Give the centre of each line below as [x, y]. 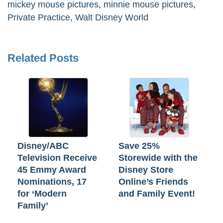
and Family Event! [157, 194]
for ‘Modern [42, 194]
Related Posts [43, 58]
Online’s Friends [153, 182]
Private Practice [39, 18]
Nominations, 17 [52, 182]
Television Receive [57, 158]
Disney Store [146, 170]
